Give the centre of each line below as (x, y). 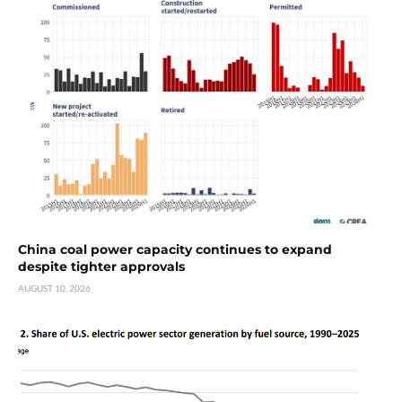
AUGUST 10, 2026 (54, 288)
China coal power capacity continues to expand (175, 250)
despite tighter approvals (101, 267)
